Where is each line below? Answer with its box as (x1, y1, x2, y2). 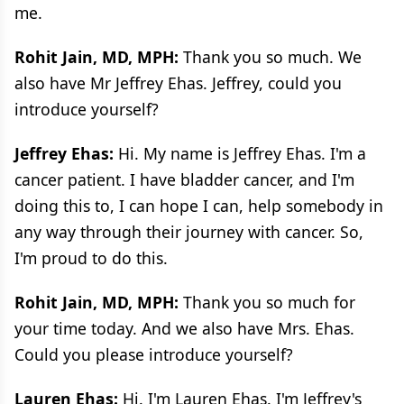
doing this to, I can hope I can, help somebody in (14, 194, 383, 216)
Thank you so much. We (179, 45, 362, 68)
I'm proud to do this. (14, 246, 168, 269)
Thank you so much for (179, 290, 355, 313)
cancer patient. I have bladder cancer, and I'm (14, 168, 354, 190)
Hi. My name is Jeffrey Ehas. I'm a (114, 142, 366, 164)
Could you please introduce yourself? (14, 343, 293, 365)
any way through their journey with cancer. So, (14, 220, 363, 243)
